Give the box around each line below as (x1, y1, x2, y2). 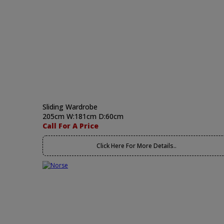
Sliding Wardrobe (42, 102, 97, 111)
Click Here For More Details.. (96, 141, 176, 150)
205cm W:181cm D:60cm (42, 111, 123, 121)
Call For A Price (42, 121, 98, 130)
